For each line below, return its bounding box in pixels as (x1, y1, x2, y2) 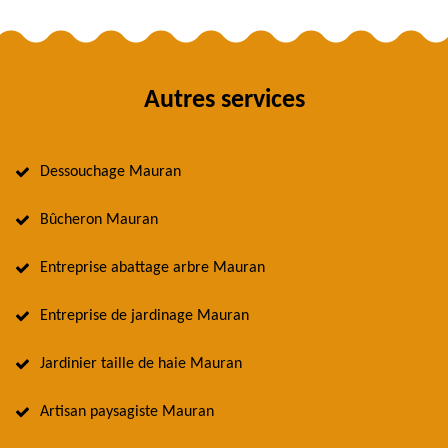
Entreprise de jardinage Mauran (40, 308, 249, 325)
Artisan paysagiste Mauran (40, 404, 214, 421)
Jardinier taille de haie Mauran (40, 356, 242, 373)
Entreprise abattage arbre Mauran (40, 260, 265, 277)
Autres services (143, 87, 305, 115)
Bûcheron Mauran (40, 212, 158, 229)
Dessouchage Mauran (40, 164, 181, 181)
